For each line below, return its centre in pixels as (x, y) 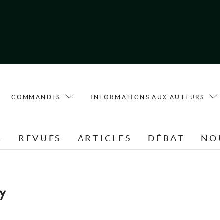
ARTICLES (105, 138)
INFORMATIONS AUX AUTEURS (148, 97)
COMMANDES (36, 97)
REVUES (40, 138)
